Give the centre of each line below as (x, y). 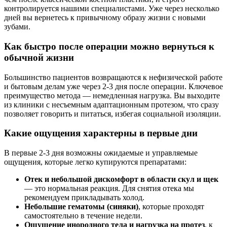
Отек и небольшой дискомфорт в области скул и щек (121, 179)
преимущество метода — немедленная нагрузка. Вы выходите (112, 95)
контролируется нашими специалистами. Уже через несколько (112, 9)
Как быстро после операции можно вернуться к (109, 46)
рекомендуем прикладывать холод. (84, 197)
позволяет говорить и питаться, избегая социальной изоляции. (112, 113)
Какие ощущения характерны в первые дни (101, 133)
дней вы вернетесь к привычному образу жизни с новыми (105, 18)
